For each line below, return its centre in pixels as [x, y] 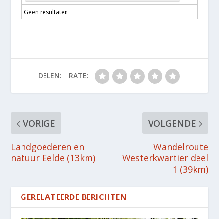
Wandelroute [181, 147]
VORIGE [39, 123]
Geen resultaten [46, 12]
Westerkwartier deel [165, 158]
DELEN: [50, 76]
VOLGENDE [172, 123]
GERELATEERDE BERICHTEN [74, 197]
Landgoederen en [48, 147]
